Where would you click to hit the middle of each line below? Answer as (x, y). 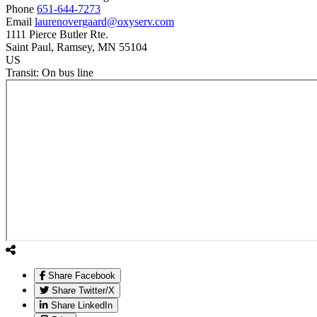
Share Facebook (82, 276)
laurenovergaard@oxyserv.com (104, 22)
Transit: (24, 73)
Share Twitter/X (83, 291)
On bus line (68, 73)
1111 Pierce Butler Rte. (57, 35)
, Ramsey (71, 47)
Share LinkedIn (82, 306)
